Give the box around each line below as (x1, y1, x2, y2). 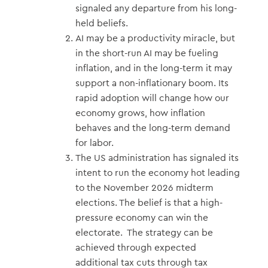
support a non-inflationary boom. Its (75, 78, 229, 88)
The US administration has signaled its (75, 153, 239, 163)
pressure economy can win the (75, 212, 208, 223)
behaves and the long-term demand (75, 123, 230, 133)
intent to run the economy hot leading (75, 167, 240, 178)
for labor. (75, 138, 114, 148)
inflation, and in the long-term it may (75, 63, 232, 73)
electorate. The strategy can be (75, 227, 213, 237)
